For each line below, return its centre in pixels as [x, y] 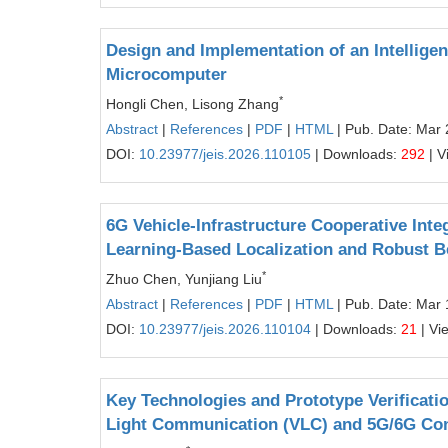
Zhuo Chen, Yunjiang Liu [184, 279]
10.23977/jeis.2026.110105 [225, 154]
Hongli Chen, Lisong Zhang [192, 104]
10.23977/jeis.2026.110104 [225, 329]
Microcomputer [166, 74]
